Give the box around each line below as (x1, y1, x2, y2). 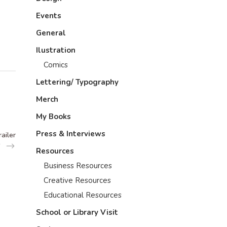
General (36, 28, 66, 38)
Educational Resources (44, 190, 122, 200)
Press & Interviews (36, 129, 105, 139)
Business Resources (44, 161, 112, 171)
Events (36, 11, 61, 21)
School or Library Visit (36, 207, 118, 217)
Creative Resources (44, 175, 111, 185)
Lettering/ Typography (36, 77, 119, 87)
